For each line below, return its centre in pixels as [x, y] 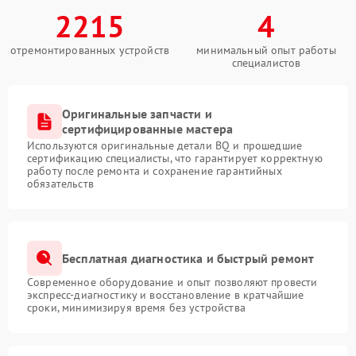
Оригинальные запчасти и [137, 114]
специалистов [266, 63]
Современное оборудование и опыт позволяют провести [172, 282]
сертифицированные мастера [148, 129]
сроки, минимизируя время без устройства [136, 308]
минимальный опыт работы [266, 50]
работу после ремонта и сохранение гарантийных [155, 171]
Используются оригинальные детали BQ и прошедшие [165, 145]
